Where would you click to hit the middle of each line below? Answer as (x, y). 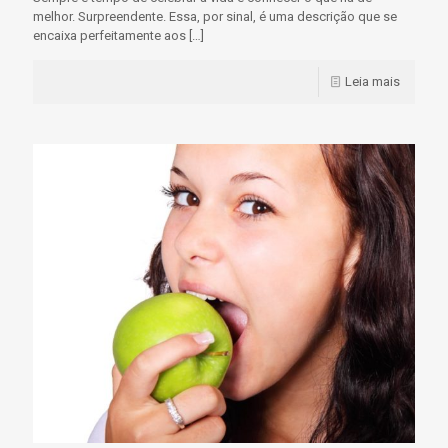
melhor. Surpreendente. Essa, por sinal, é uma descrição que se (215, 16)
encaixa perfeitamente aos (109, 35)
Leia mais (372, 81)
